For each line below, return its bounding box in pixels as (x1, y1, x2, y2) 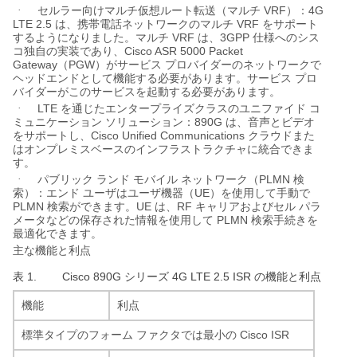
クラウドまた (248, 129, 315, 142)
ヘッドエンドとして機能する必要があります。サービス (13, 72, 292, 84)
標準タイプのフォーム (22, 328, 133, 341)
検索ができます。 (47, 200, 136, 213)
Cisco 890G (62, 269, 124, 283)
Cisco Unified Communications (91, 128, 248, 142)
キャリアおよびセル (195, 200, 296, 213)
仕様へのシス (253, 31, 320, 44)
